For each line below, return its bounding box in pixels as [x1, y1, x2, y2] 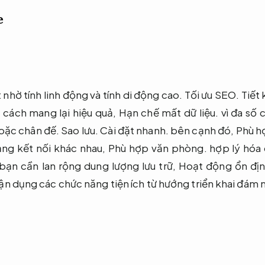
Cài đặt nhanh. [100, 123, 169, 137]
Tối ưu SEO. [184, 88, 240, 101]
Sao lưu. [61, 123, 99, 137]
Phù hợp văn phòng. [108, 141, 207, 154]
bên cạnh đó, [168, 123, 236, 137]
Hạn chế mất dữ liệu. [118, 105, 219, 119]
